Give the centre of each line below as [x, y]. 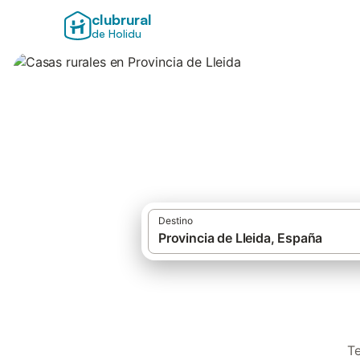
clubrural [121, 19]
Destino [176, 221]
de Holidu [116, 33]
